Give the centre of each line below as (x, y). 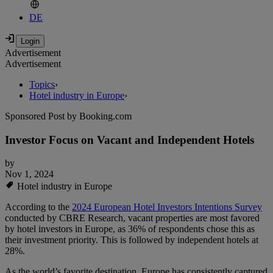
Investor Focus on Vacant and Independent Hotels (129, 140)
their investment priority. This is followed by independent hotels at (132, 240)
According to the (38, 207)
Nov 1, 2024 (29, 174)
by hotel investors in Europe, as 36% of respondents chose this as (130, 229)
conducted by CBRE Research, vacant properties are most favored (132, 218)
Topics (42, 85)
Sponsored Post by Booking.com (68, 116)
